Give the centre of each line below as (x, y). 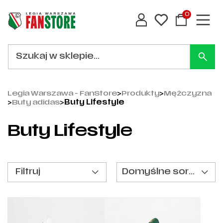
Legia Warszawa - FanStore (62, 94)
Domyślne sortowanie (192, 172)
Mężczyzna (188, 94)
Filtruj (28, 172)
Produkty (140, 94)
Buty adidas (36, 103)
